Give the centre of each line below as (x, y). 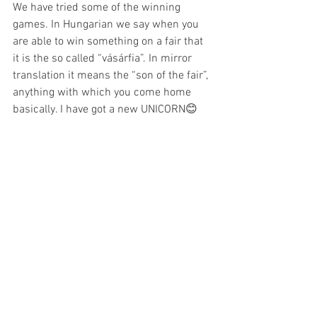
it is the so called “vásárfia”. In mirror (104, 59)
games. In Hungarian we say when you (107, 25)
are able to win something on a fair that (109, 42)
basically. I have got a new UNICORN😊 (106, 110)
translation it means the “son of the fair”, (112, 76)
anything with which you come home (103, 93)
